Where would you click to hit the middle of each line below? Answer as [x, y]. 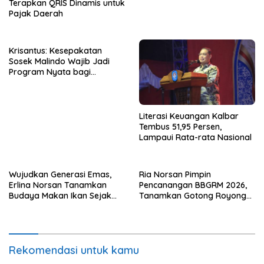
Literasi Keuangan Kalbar [189, 116]
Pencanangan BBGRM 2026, [193, 185]
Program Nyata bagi [50, 72]
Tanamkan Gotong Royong [193, 195]
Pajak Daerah [36, 14]
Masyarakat [33, 83]
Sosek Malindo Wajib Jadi [59, 62]
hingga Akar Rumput [180, 206]
